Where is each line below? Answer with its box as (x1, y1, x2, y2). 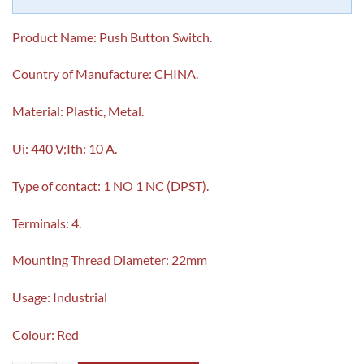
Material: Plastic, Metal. (12, 103, 144, 119)
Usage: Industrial (12, 289, 107, 305)
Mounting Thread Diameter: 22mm (12, 252, 207, 268)
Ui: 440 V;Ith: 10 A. (12, 141, 117, 157)
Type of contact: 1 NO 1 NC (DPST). (12, 177, 209, 193)
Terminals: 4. (12, 214, 81, 231)
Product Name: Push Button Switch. (12, 28, 212, 45)
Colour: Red (12, 327, 79, 343)
